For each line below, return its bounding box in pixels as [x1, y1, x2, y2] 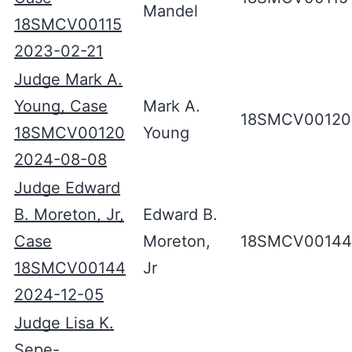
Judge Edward [14, 178, 120, 197]
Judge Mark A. [14, 70, 123, 89]
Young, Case [14, 97, 108, 115]
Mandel [143, 2, 198, 20]
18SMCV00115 [14, 15, 122, 34]
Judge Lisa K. [14, 313, 114, 332]
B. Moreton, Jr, [14, 205, 124, 224]
